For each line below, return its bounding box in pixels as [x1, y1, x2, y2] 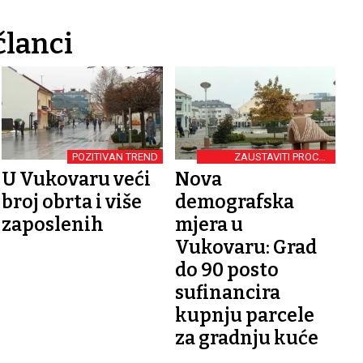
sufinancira [174, 280, 280, 304]
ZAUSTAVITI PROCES [233, 150, 331, 163]
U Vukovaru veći [2, 167, 152, 190]
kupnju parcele [174, 303, 314, 327]
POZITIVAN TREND [71, 150, 158, 163]
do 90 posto [174, 258, 279, 281]
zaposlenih [2, 212, 105, 236]
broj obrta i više [2, 190, 143, 213]
